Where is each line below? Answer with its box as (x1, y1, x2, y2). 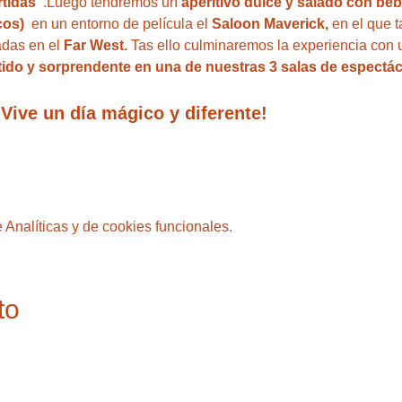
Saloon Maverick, (207, 15, 332, 31)
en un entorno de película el (27, 15, 208, 31)
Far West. (64, 37, 132, 53)
